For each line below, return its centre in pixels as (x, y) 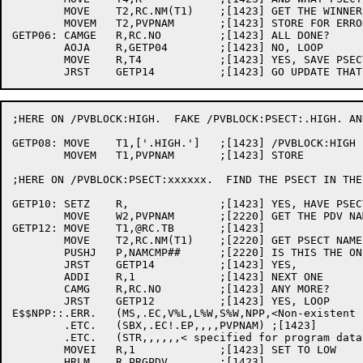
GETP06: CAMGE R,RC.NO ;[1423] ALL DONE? (35, 35)
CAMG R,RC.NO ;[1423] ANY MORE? (38, 289)
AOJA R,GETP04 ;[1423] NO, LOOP (38, 47)
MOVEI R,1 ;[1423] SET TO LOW (38, 350)
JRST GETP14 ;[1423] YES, (38, 265)
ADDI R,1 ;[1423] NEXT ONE (38, 277)
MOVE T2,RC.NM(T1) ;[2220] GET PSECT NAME (38, 240)
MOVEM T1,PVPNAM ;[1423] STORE (38, 155)
